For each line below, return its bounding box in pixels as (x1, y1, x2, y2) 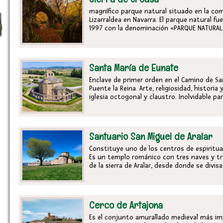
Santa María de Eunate (89, 61, 178, 74)
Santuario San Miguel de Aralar (89, 130, 213, 143)
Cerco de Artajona (89, 199, 163, 212)
